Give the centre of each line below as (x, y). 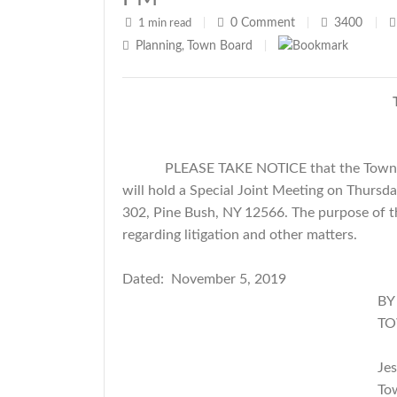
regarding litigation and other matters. (241, 235)
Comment (268, 23)
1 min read (165, 23)
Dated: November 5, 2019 (204, 279)
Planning (159, 46)
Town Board (220, 46)
